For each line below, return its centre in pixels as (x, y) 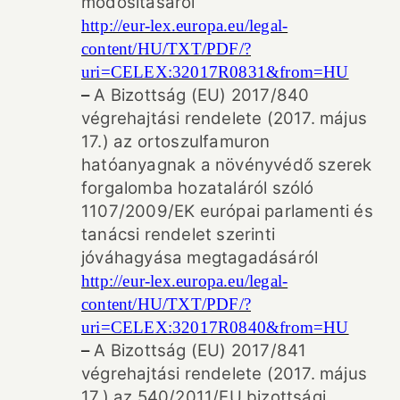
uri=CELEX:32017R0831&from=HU (215, 71)
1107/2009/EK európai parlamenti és (227, 211)
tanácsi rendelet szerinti (178, 234)
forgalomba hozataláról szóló (198, 187)
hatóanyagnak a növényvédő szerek (227, 164)
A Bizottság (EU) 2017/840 (202, 95)
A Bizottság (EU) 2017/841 (200, 350)
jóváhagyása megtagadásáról (200, 257)
